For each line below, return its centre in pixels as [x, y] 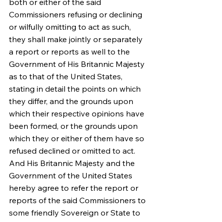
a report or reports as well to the [70, 52]
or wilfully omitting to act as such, [71, 27]
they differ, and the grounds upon [72, 101]
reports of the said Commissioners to [78, 200]
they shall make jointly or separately [77, 39]
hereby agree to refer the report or [75, 188]
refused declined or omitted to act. [73, 151]
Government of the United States [72, 175]
